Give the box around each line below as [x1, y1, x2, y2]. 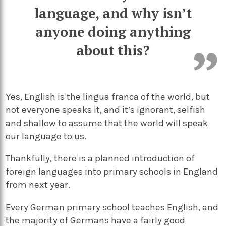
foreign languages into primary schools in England [6, 166, 218, 178]
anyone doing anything [35, 22, 191, 41]
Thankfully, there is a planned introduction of [6, 153, 195, 164]
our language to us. [6, 130, 87, 142]
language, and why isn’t [34, 4, 192, 22]
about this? [76, 41, 150, 60]
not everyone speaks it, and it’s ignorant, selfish [6, 104, 206, 116]
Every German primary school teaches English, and [6, 201, 219, 213]
